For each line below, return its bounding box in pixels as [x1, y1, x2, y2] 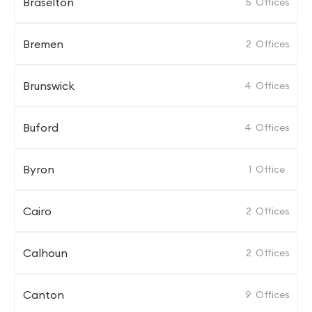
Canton [23, 288, 64, 302]
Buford [23, 120, 58, 134]
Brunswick [23, 79, 75, 93]
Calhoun [23, 246, 68, 260]
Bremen [23, 37, 63, 51]
